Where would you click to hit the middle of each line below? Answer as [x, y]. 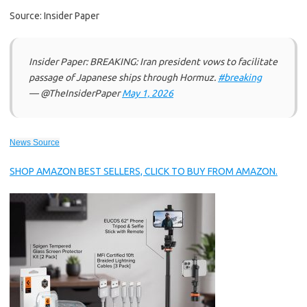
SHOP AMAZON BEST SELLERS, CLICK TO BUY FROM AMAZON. [144, 171]
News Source [35, 143]
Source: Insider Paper [54, 16]
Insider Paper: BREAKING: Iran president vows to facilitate [153, 62]
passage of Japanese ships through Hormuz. [123, 77]
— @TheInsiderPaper [75, 93]
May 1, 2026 [148, 93]
